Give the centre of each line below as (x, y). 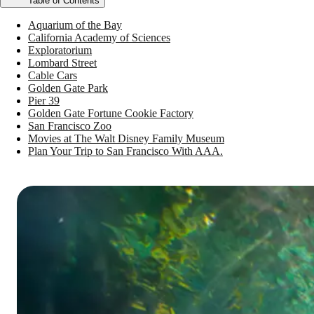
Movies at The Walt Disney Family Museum (126, 139)
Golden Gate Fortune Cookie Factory (111, 114)
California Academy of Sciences (99, 38)
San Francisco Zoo (70, 126)
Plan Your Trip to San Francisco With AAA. (125, 151)
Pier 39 (44, 101)
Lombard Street (62, 63)
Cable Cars (53, 76)
